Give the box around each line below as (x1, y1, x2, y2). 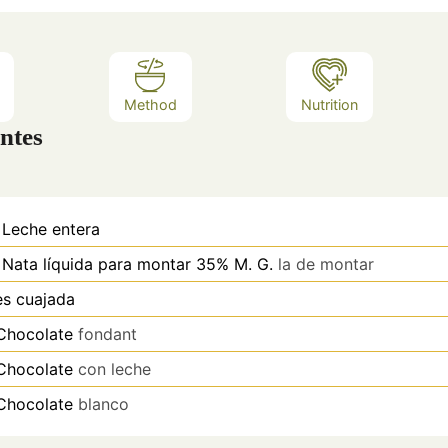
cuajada (16, 288, 75, 309)
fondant (78, 323, 137, 344)
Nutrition (301, 95, 359, 113)
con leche (78, 358, 151, 379)
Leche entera (2, 218, 100, 239)
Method (123, 95, 177, 113)
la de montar (278, 253, 374, 274)
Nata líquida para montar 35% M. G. (2, 253, 273, 274)
